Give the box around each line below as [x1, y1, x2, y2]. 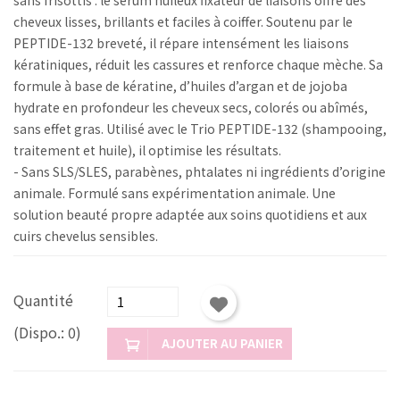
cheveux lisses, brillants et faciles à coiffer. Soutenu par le [13, 12, 353, 30]
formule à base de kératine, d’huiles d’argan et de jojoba [13, 76, 347, 95]
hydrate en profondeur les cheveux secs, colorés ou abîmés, [13, 97, 368, 116]
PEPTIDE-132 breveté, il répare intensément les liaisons [13, 33, 349, 52]
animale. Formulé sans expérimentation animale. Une [13, 183, 336, 202]
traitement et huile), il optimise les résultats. [13, 140, 284, 159]
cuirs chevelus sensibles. [13, 226, 158, 245]
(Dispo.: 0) [13, 321, 81, 343]
